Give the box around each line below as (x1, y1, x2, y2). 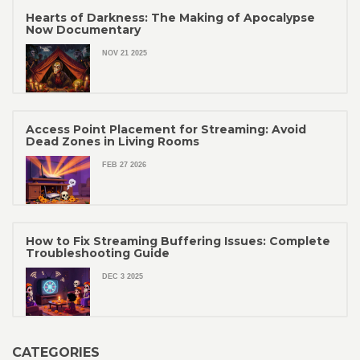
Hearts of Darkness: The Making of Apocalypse (26, 10, 315, 26)
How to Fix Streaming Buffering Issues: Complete (26, 234, 330, 249)
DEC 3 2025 (102, 272, 143, 281)
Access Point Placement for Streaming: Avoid (26, 122, 306, 137)
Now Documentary (26, 22, 141, 38)
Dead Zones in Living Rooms (26, 134, 199, 149)
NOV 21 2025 (102, 49, 147, 58)
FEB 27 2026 (102, 161, 146, 170)
